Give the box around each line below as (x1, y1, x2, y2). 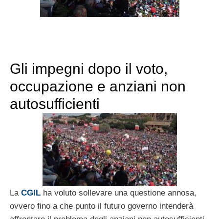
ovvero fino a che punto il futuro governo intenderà (10, 201, 193, 211)
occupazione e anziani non (10, 78, 186, 94)
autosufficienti (10, 95, 100, 112)
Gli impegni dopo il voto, (10, 60, 168, 77)
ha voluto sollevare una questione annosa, (41, 188, 197, 197)
